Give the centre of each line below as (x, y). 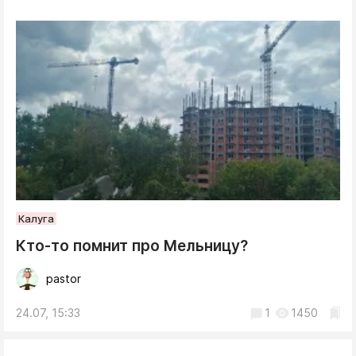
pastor (64, 279)
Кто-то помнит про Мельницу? (132, 246)
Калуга (36, 218)
